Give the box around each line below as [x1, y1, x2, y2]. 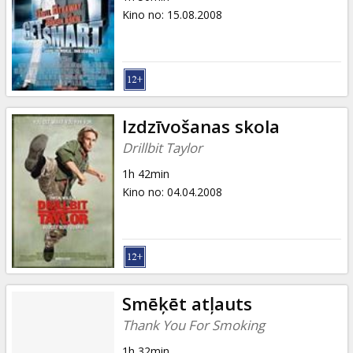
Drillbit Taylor [121, 138, 203, 157]
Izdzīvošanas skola [121, 113, 280, 139]
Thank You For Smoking [121, 315, 265, 334]
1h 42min [121, 165, 169, 181]
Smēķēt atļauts [121, 291, 252, 316]
